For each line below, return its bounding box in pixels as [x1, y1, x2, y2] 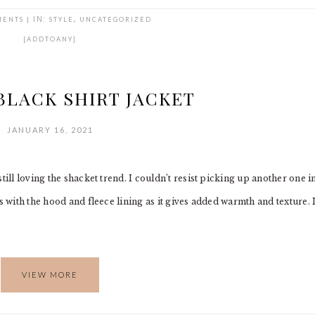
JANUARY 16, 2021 [6, 125, 94, 134]
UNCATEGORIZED [79, 15, 152, 23]
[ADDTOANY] [23, 35, 77, 43]
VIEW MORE [22, 270, 78, 279]
